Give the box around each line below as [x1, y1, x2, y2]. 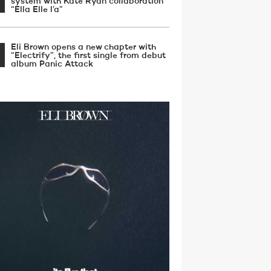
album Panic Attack [11, 60, 93, 68]
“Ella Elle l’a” [11, 5, 63, 14]
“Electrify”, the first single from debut [11, 51, 166, 60]
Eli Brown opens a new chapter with [11, 43, 156, 51]
